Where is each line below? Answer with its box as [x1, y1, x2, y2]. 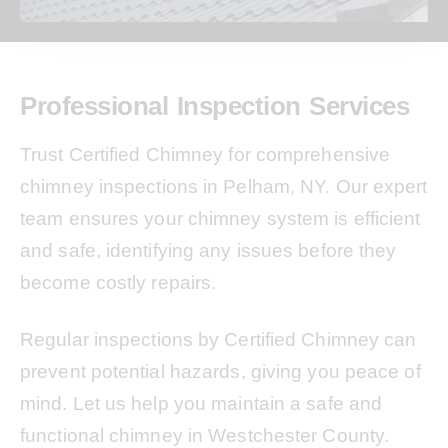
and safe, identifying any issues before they [20, 240, 397, 261]
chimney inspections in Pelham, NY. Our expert [20, 176, 428, 197]
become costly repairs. [20, 272, 217, 293]
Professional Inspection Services [20, 91, 409, 121]
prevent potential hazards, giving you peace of [20, 361, 421, 382]
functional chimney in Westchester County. [20, 425, 390, 446]
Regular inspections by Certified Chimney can [20, 329, 417, 350]
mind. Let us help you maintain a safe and [20, 393, 383, 414]
